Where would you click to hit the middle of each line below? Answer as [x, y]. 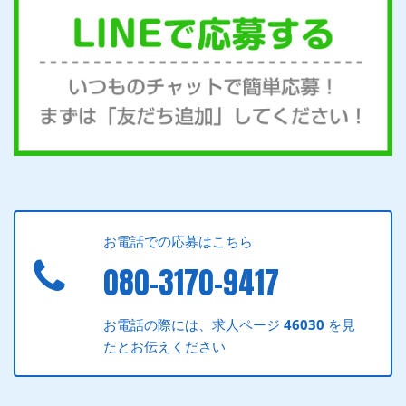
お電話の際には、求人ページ [194, 324]
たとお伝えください [165, 346]
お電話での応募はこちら [179, 241]
